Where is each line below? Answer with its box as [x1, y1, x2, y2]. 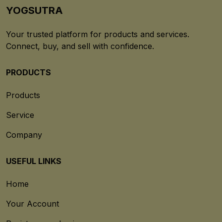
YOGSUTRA [6, 4, 63, 17]
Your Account [6, 199, 59, 209]
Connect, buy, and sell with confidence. [6, 41, 154, 52]
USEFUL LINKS [6, 156, 61, 166]
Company [6, 130, 42, 140]
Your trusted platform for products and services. [6, 29, 189, 40]
